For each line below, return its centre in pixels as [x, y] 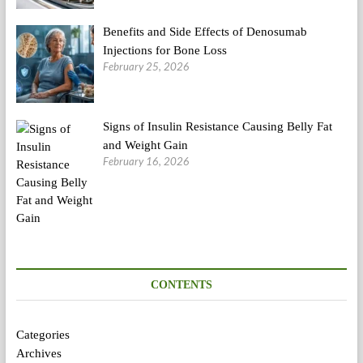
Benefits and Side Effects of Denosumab [205, 31]
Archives [38, 354]
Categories [43, 335]
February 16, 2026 [146, 161]
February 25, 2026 [146, 66]
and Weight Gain [145, 145]
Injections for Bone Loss [165, 50]
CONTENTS [181, 285]
